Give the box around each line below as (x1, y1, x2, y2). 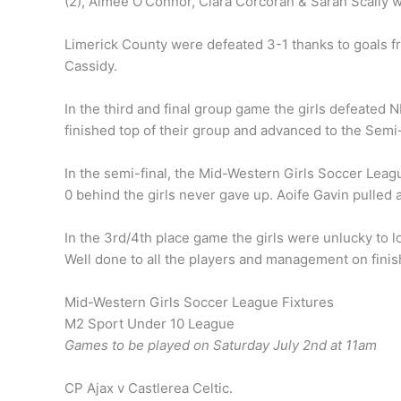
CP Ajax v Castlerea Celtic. (64, 380, 233, 397)
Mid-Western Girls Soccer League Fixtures (64, 294, 334, 311)
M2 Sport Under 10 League (64, 315, 235, 333)
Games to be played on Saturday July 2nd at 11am (64, 337, 377, 354)
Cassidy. (64, 57, 117, 75)
